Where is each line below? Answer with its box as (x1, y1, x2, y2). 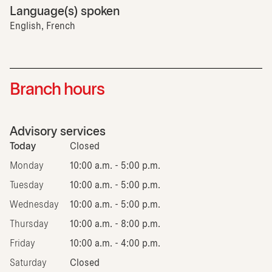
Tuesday (10, 180, 44, 190)
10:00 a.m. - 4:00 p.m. (70, 239, 160, 248)
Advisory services (10, 126, 106, 138)
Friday (10, 239, 35, 248)
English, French (10, 21, 75, 31)
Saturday (10, 258, 47, 268)
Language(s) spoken (10, 5, 120, 18)
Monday (10, 161, 44, 171)
